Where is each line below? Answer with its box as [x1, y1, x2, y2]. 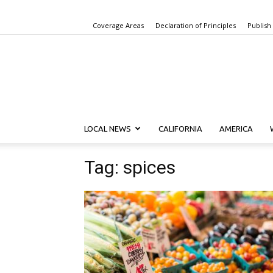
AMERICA [219, 124, 253, 133]
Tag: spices [84, 157, 175, 178]
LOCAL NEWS [84, 124, 131, 133]
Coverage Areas [93, 21, 144, 30]
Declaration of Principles [155, 21, 236, 30]
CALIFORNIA [158, 124, 202, 133]
